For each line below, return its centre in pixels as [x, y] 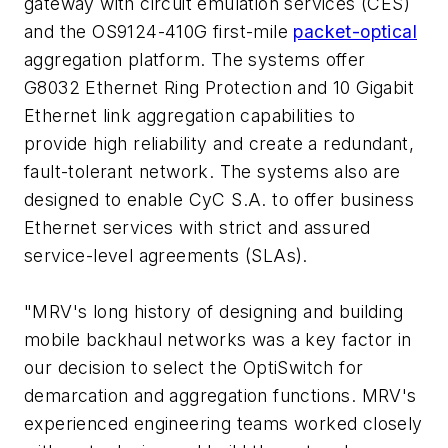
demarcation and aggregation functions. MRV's [220, 396]
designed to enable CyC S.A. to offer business [219, 200]
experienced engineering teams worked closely [223, 424]
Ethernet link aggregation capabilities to [190, 116]
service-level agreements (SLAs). [166, 256]
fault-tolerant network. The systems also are [212, 172]
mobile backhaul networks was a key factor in [218, 340]
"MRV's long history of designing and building [213, 312]
